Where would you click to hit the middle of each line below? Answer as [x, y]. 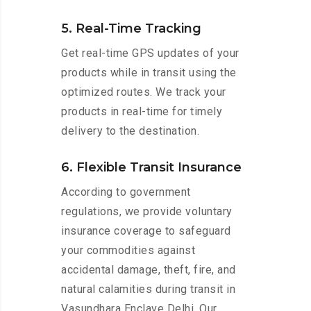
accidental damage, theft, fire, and [149, 270]
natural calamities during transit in [148, 289]
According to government [126, 192]
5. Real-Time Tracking [131, 29]
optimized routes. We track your [144, 92]
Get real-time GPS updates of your [150, 53]
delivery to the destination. [130, 131]
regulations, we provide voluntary [147, 212]
